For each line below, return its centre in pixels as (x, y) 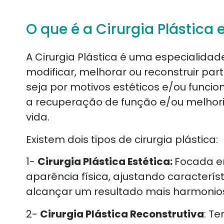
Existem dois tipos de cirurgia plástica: (123, 139)
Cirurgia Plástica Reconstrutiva (122, 214)
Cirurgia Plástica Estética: (106, 162)
